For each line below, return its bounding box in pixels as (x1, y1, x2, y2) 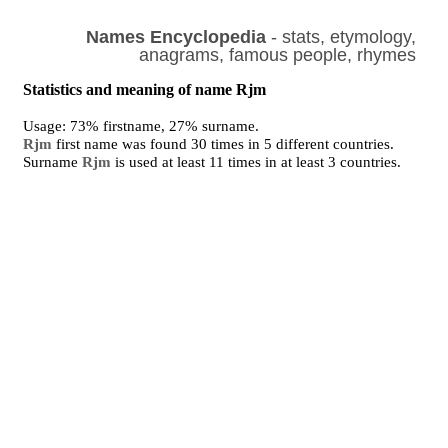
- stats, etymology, (265, 27, 416, 47)
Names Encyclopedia (85, 27, 266, 47)
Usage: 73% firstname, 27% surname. (23, 118, 260, 134)
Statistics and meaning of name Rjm (23, 81, 267, 98)
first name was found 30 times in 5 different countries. (52, 136, 395, 152)
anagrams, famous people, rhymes (138, 45, 416, 65)
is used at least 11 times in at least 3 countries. (111, 154, 402, 170)
